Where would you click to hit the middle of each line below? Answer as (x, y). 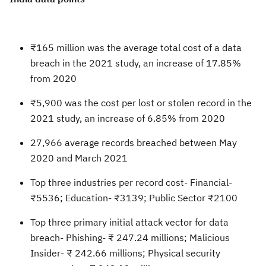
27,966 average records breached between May (134, 142)
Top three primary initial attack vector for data (129, 222)
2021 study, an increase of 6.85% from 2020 (128, 118)
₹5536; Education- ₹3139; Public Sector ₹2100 (134, 197)
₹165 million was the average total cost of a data (136, 47)
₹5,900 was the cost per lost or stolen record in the (141, 102)
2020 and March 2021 (79, 158)
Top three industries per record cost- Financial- (131, 182)
